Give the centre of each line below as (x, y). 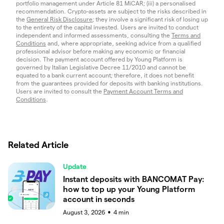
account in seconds (99, 199)
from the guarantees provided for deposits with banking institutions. (109, 83)
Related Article (38, 144)
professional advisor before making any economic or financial (101, 51)
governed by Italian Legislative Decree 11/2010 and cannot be (101, 67)
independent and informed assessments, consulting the (94, 35)
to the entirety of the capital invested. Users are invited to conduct (107, 27)
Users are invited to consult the (60, 91)
